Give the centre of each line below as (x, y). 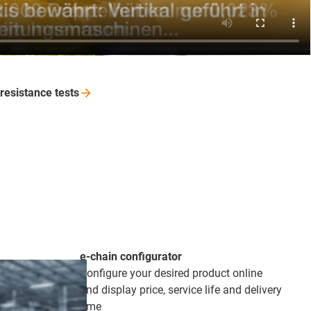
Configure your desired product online (171, 273)
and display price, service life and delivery (180, 289)
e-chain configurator (131, 256)
